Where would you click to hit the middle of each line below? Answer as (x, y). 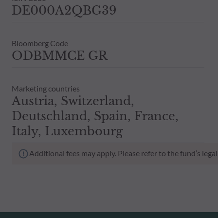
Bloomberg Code (40, 43)
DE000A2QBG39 (64, 10)
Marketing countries (46, 88)
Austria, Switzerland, (73, 101)
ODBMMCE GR (60, 55)
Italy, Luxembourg (67, 131)
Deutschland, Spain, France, (95, 116)
